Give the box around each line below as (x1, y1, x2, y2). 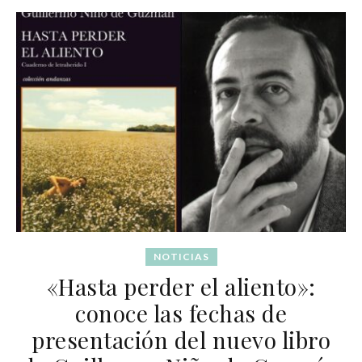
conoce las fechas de (75, 297, 287, 328)
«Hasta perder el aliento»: (46, 271, 316, 301)
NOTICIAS (153, 250, 209, 263)
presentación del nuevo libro (32, 324, 330, 355)
